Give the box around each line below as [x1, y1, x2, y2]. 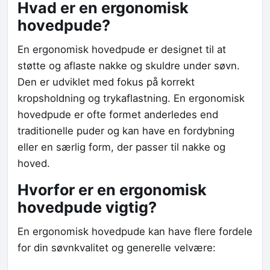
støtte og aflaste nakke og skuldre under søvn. [17, 60, 240, 72]
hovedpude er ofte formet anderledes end [17, 108, 218, 121]
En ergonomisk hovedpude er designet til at [17, 43, 226, 56]
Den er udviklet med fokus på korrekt [17, 76, 195, 89]
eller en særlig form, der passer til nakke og [17, 141, 225, 154]
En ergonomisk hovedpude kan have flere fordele [17, 225, 253, 238]
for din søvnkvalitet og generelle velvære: [17, 242, 216, 254]
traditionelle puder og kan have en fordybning [17, 125, 234, 137]
